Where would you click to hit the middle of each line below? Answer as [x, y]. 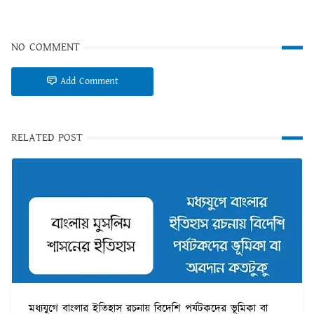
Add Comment [89, 82]
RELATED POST [47, 138]
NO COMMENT [46, 48]
